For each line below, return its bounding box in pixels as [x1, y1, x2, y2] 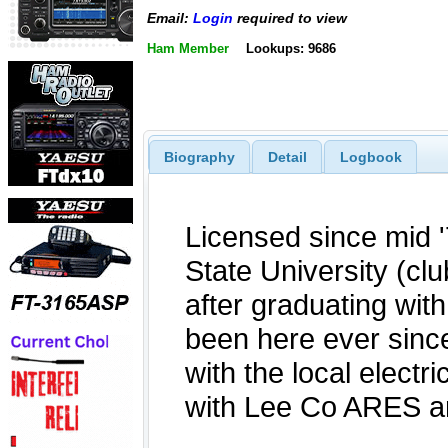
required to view [233, 10, 347, 27]
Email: [147, 10, 193, 27]
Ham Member [147, 40, 229, 56]
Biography [163, 148, 235, 165]
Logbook [339, 148, 402, 165]
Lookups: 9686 [245, 40, 336, 56]
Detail [267, 148, 307, 165]
